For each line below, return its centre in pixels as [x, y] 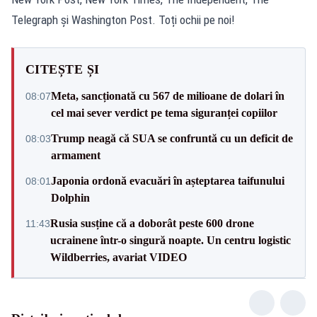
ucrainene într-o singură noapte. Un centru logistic [171, 240]
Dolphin [70, 197]
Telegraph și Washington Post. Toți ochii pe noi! [123, 19]
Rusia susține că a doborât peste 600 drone [152, 223]
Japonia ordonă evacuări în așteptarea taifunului [168, 180]
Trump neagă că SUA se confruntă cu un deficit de [172, 138]
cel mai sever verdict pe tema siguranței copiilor [164, 113]
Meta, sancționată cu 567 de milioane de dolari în [168, 96]
